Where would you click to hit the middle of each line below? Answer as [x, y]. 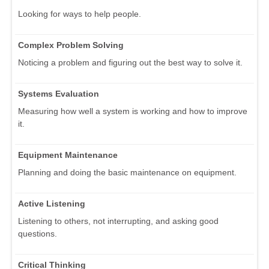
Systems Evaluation [59, 94]
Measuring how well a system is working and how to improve [133, 111]
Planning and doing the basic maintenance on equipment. [127, 173]
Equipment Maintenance [68, 155]
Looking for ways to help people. [80, 14]
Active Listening [52, 204]
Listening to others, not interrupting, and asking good [118, 221]
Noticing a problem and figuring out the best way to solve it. [130, 63]
